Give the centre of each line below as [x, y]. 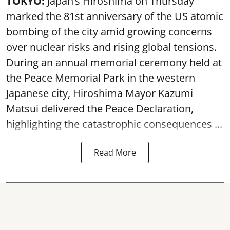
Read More [115, 152]
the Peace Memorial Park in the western [101, 78]
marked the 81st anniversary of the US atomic [115, 16]
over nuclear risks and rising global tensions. [111, 47]
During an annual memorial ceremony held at [114, 62]
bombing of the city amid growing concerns [109, 32]
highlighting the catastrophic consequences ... [114, 124]
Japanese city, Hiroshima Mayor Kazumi [100, 93]
